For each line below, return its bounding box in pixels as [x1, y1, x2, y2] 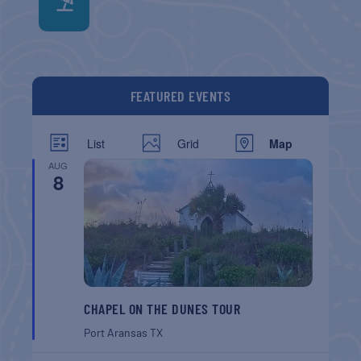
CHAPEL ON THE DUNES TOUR [84, 299, 241, 317]
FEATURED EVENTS [130, 87, 231, 106]
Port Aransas [84, 325, 151, 339]
